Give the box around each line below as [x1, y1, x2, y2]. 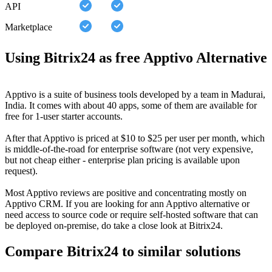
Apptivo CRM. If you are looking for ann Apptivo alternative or [5, 199, 250, 209]
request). [5, 166, 38, 177]
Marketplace [5, 22, 52, 33]
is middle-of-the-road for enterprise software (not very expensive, [5, 144, 253, 155]
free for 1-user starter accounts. [5, 111, 123, 122]
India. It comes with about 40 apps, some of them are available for [5, 100, 257, 111]
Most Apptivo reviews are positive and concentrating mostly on [5, 188, 246, 199]
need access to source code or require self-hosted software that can [5, 209, 258, 220]
